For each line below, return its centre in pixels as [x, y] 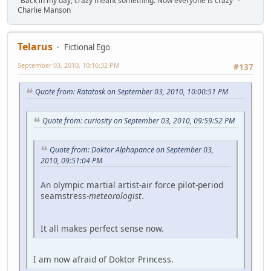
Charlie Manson [44, 10]
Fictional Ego [87, 47]
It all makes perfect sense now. [102, 229]
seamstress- [65, 196]
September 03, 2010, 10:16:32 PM [69, 65]
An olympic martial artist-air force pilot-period [132, 185]
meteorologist [115, 196]
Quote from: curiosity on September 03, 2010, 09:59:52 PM [139, 121]
